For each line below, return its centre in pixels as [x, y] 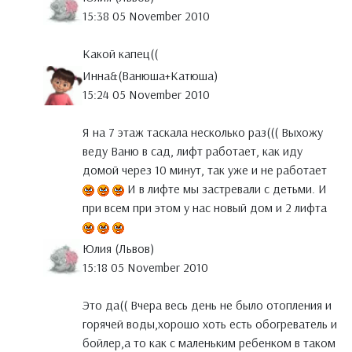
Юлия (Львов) [118, 249]
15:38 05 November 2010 [146, 16]
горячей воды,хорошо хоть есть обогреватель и [210, 324]
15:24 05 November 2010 [146, 95]
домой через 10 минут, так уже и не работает [205, 170]
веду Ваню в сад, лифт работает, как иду [192, 151]
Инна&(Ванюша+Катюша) [150, 76]
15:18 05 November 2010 [145, 268]
